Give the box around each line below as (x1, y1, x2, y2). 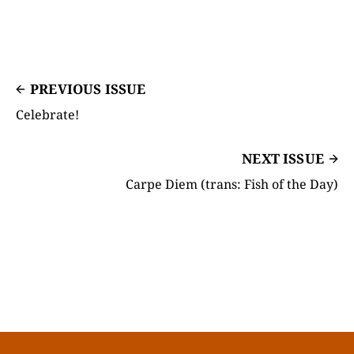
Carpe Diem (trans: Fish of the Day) (126, 175, 338, 193)
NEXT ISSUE (242, 149, 324, 168)
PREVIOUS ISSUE (30, 79, 146, 98)
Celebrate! (16, 105, 79, 123)
